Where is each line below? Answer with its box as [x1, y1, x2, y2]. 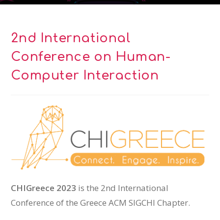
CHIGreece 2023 [11, 182, 77, 193]
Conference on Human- [11, 50, 171, 64]
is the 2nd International [76, 182, 169, 193]
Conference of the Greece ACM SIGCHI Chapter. [11, 196, 191, 208]
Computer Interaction [11, 69, 159, 82]
